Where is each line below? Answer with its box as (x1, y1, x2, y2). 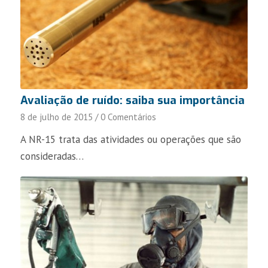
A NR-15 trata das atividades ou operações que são (20, 132, 241, 146)
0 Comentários (100, 110, 156, 123)
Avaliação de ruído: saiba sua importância (20, 92, 245, 108)
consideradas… (20, 149, 84, 163)
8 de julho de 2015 (20, 110, 93, 123)
